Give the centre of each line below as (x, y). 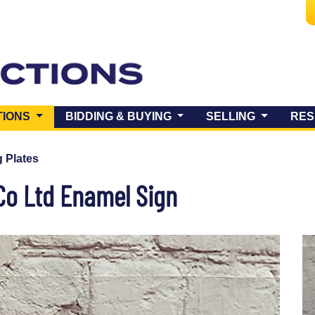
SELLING (232, 117)
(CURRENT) (64, 116)
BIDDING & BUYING (120, 117)
